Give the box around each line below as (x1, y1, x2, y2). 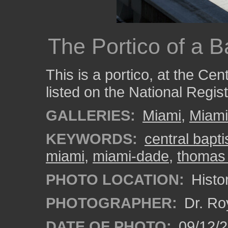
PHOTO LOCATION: (46, 171, 184, 188)
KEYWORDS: (46, 130, 137, 147)
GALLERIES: (46, 107, 135, 124)
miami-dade (93, 148, 169, 164)
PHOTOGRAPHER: (46, 194, 177, 211)
